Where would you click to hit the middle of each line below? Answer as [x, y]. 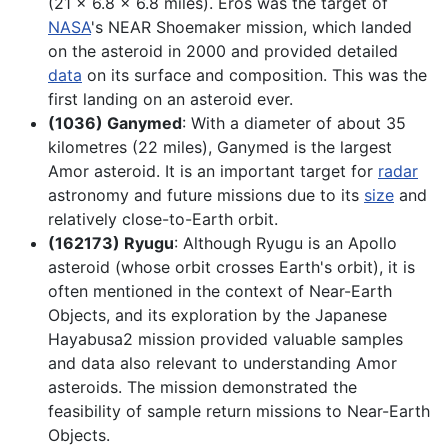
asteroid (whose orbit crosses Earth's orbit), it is [231, 267]
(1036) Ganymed [115, 123]
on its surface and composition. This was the [254, 75]
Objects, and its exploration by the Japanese [217, 315]
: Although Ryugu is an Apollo [285, 243]
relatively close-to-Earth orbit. [163, 219]
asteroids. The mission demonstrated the [202, 387]
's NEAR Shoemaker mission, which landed [251, 27]
